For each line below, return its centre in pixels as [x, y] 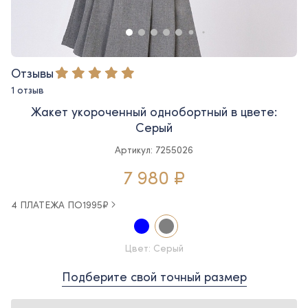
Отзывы [32, 73]
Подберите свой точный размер [154, 276]
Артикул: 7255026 [154, 149]
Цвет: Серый [154, 247]
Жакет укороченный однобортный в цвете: [154, 111]
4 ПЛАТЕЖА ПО [47, 204]
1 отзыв [27, 89]
